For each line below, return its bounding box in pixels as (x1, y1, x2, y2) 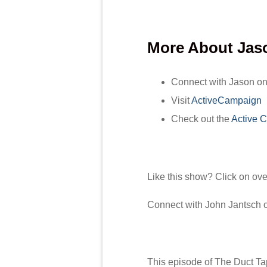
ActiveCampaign (191, 95, 262, 105)
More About (147, 39, 237, 56)
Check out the (171, 113, 231, 124)
